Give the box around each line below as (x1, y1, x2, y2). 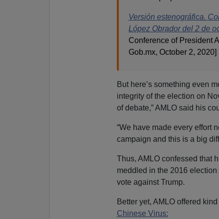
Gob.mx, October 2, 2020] (128, 47, 217, 56)
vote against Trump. (116, 177, 185, 186)
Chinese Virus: (116, 209, 168, 218)
